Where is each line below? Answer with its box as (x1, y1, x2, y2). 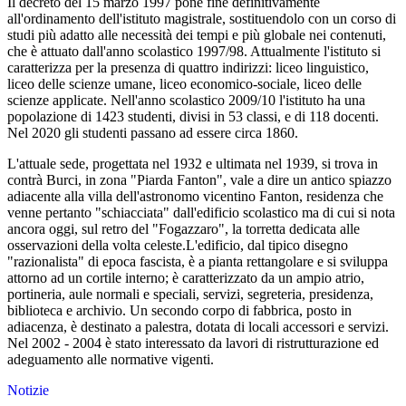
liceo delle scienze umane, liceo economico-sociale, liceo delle (7, 76, 362, 92)
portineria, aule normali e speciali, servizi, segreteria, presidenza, (7, 286, 373, 303)
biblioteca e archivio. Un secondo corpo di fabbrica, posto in (7, 303, 352, 319)
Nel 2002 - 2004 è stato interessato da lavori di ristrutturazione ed (7, 335, 379, 352)
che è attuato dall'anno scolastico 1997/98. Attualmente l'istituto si (7, 43, 381, 60)
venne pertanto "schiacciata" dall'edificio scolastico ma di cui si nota (7, 205, 395, 221)
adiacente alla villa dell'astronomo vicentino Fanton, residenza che (7, 188, 383, 205)
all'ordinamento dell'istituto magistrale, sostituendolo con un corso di (7, 11, 396, 27)
